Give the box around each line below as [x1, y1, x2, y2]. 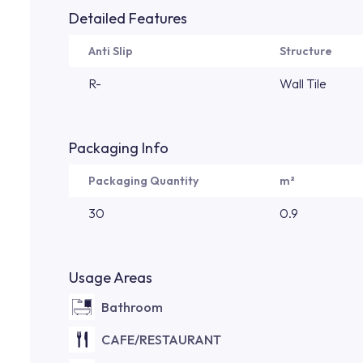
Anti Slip [88, 44, 133, 58]
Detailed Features [69, 9, 187, 28]
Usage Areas [69, 268, 152, 287]
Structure [280, 44, 332, 58]
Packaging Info [69, 139, 169, 157]
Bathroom [101, 299, 163, 315]
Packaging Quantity [88, 173, 199, 188]
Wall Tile [280, 75, 327, 92]
